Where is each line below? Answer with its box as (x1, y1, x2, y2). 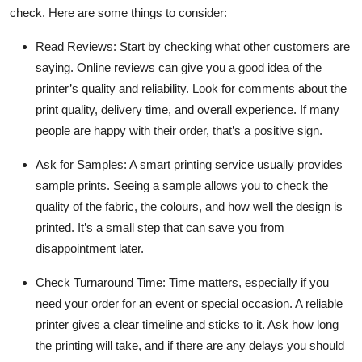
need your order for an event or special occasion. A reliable (36, 296, 343, 310)
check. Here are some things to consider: (10, 5, 227, 19)
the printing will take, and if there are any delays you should (36, 338, 344, 352)
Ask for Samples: (36, 157, 127, 171)
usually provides (254, 157, 343, 171)
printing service (174, 157, 254, 171)
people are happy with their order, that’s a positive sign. (36, 123, 322, 137)
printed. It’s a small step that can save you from (36, 220, 284, 234)
